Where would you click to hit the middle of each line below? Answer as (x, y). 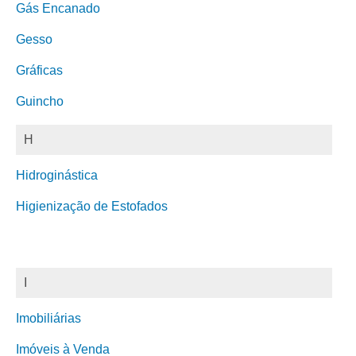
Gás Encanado (58, 8)
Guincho (40, 101)
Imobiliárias (48, 318)
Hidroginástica (57, 175)
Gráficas (39, 70)
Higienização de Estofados (92, 206)
